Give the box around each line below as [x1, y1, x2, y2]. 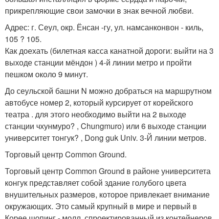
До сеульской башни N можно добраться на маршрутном [5, 85, 212, 96]
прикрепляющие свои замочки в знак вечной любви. [5, 4, 194, 16]
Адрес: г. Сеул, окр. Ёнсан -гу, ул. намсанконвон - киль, [5, 21, 203, 33]
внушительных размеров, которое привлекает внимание [5, 188, 210, 200]
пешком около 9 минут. [5, 68, 88, 80]
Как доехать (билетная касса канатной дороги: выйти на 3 [5, 44, 214, 56]
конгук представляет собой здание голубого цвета [5, 176, 186, 188]
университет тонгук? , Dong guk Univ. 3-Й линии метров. [5, 131, 206, 143]
